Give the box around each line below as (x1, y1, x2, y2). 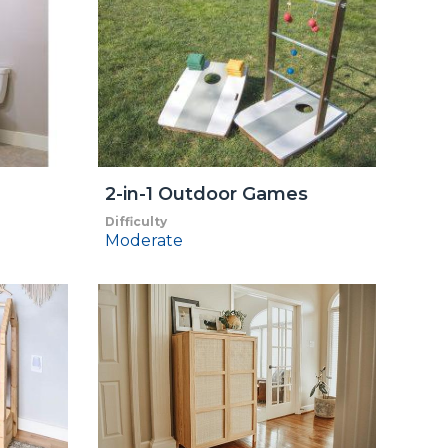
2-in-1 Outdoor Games (105, 182, 309, 205)
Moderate (105, 230, 184, 250)
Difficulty (105, 213, 168, 229)
